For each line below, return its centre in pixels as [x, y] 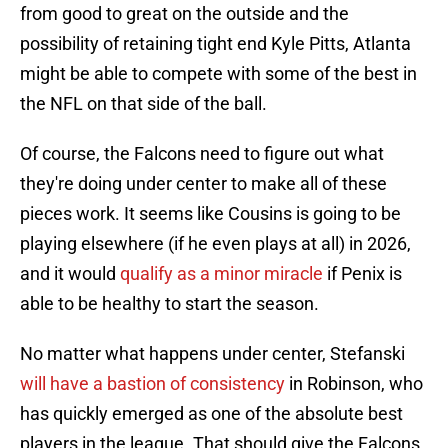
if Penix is [362, 274]
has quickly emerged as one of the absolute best [211, 414]
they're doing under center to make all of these [203, 184]
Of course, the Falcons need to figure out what [202, 154]
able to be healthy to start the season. [169, 304]
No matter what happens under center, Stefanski [212, 354]
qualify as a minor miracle [221, 274]
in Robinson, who [354, 384]
